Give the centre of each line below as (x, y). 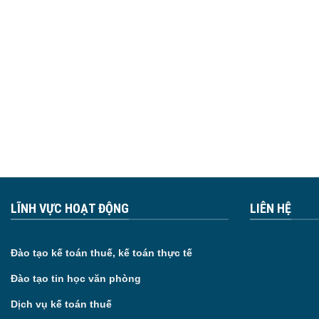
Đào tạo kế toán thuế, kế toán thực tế (101, 253)
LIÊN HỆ (271, 208)
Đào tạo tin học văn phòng (76, 279)
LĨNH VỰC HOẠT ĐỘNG (70, 208)
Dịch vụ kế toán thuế (61, 304)
